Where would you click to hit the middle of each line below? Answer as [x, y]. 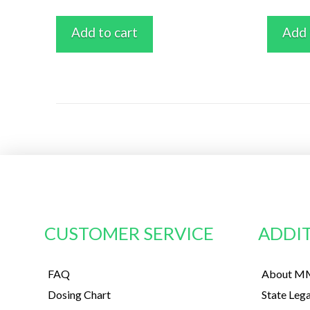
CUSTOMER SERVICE [129, 233]
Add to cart [104, 32]
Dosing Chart [80, 295]
